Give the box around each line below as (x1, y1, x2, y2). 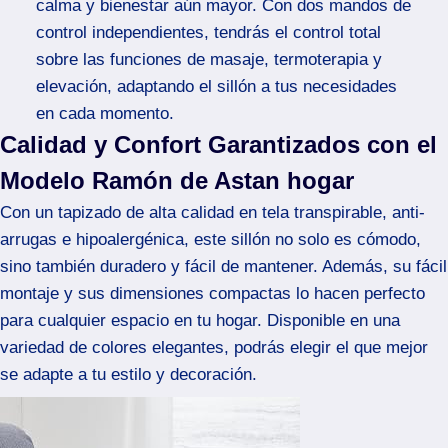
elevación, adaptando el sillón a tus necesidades (35, 76, 397, 96)
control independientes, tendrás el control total (35, 22, 381, 42)
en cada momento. (35, 103, 174, 123)
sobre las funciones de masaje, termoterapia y (35, 49, 382, 69)
